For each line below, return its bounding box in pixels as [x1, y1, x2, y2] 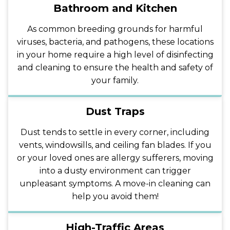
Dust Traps [85, 105, 145, 118]
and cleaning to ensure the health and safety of [17, 62, 213, 72]
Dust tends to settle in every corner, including [21, 127, 209, 137]
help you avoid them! [71, 191, 159, 201]
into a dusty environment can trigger [39, 165, 191, 176]
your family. [91, 75, 139, 85]
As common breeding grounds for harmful [27, 24, 203, 34]
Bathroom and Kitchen [53, 2, 177, 14]
